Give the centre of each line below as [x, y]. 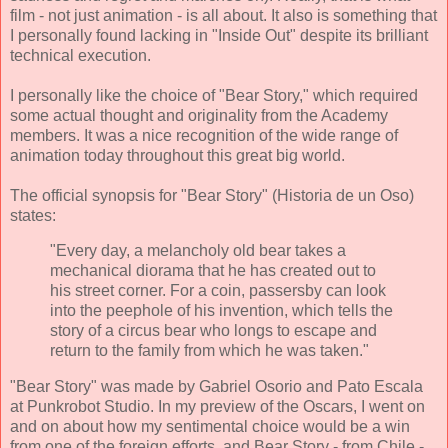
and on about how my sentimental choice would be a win [210, 427]
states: [33, 215]
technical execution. [80, 55]
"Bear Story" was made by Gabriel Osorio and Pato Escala [216, 387]
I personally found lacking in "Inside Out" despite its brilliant [219, 35]
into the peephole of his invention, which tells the [221, 311]
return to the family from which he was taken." [209, 351]
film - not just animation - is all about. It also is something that [223, 15]
